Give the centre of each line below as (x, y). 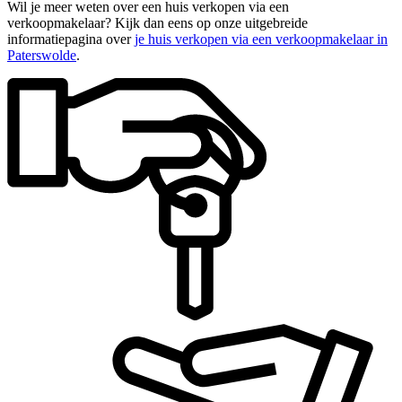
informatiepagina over (71, 39)
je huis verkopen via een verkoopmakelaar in (261, 39)
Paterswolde (42, 55)
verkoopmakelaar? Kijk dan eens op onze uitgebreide (157, 22)
